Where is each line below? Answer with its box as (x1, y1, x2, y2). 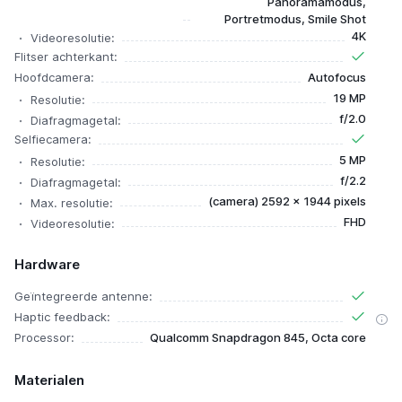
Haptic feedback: (14, 310, 110, 325)
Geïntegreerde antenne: (14, 289, 153, 304)
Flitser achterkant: (14, 49, 118, 65)
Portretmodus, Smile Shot (224, 12, 366, 27)
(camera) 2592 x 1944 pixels (208, 194, 366, 209)
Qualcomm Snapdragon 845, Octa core (150, 330, 366, 345)
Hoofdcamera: (14, 70, 94, 85)
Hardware (14, 256, 80, 274)
